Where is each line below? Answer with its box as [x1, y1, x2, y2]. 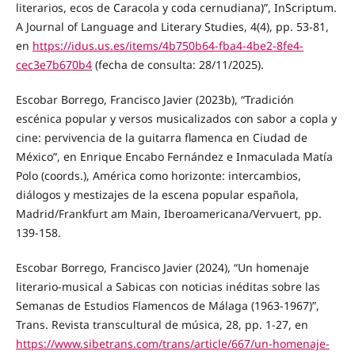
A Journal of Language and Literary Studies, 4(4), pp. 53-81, [15, 18, 329, 34]
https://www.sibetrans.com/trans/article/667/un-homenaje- [15, 335, 330, 351]
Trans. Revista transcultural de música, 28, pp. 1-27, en [15, 316, 308, 332]
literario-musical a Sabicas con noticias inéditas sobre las [15, 278, 320, 294]
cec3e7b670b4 [15, 56, 92, 72]
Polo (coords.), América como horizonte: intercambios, [15, 167, 301, 183]
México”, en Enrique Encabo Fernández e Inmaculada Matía [15, 148, 333, 164]
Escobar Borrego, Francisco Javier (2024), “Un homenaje [15, 259, 309, 275]
